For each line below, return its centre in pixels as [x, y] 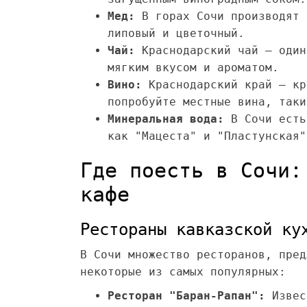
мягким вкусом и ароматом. [193, 67]
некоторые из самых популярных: [183, 272]
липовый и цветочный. [176, 33]
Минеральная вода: [166, 119]
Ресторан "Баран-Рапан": [186, 296]
